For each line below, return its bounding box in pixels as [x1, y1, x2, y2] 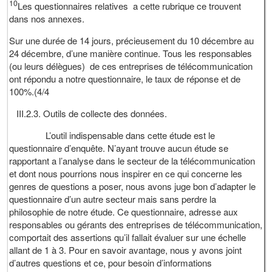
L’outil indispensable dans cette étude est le [9, 129, 216, 142]
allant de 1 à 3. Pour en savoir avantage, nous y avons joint [9, 243, 242, 257]
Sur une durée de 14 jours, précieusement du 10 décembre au [9, 34, 254, 47]
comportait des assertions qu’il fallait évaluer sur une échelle [9, 231, 246, 244]
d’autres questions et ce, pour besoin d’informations [9, 256, 212, 270]
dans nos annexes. [9, 12, 85, 25]
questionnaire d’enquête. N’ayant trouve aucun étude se [9, 141, 229, 155]
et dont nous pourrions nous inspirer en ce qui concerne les [9, 167, 243, 180]
